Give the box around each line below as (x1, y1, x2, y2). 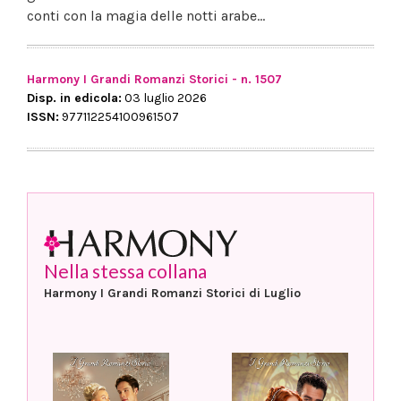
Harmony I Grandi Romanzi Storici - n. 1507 (27, 72, 282, 88)
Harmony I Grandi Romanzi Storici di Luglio (44, 286, 301, 302)
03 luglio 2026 (122, 90, 207, 107)
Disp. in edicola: (27, 90, 122, 107)
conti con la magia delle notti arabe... (27, 7, 265, 25)
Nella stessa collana (44, 260, 207, 283)
